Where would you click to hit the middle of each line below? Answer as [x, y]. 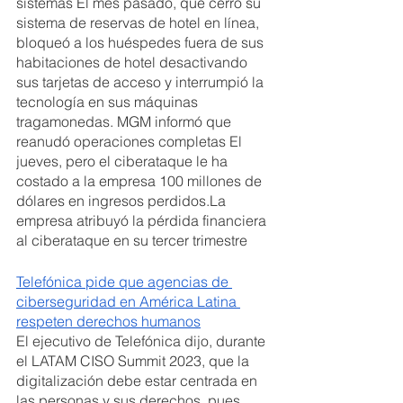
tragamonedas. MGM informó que [125, 121]
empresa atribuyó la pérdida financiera [143, 220]
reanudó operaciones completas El [131, 141]
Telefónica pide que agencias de [124, 282]
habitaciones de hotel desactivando [134, 62]
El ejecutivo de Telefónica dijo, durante [143, 341]
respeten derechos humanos [108, 321]
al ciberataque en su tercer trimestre [132, 240]
